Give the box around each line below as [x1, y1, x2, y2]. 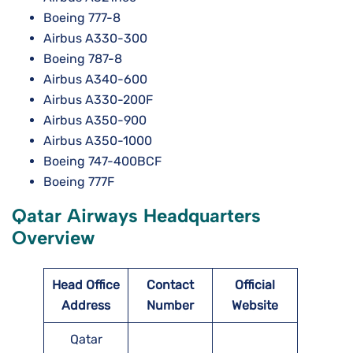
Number [147, 298, 194, 314]
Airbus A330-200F [43, 92, 153, 108]
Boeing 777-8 [43, 10, 121, 26]
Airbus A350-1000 [43, 133, 152, 149]
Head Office [52, 277, 120, 293]
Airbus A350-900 [43, 113, 147, 128]
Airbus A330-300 [43, 31, 147, 46]
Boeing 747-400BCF [43, 154, 162, 169]
